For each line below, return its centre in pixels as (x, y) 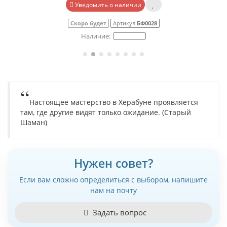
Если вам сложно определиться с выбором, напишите (113, 180)
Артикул (125, 23)
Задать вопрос (118, 212)
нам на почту (113, 190)
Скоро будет (88, 23)
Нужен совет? (113, 163)
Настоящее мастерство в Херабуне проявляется (114, 102)
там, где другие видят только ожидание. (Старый (106, 112)
